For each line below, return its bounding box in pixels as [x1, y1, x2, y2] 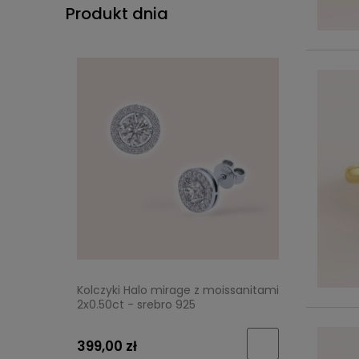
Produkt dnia [66, 2, 168, 25]
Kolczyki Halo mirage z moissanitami [77, 282, 279, 299]
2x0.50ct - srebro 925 [77, 296, 196, 313]
